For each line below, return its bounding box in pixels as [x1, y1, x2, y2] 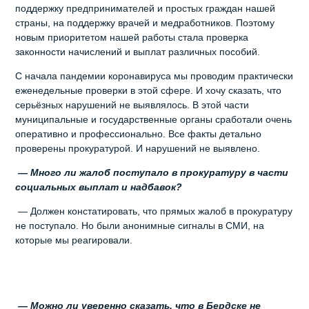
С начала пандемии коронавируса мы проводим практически [15, 70, 294, 81]
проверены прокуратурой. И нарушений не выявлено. [15, 142, 261, 154]
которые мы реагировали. [15, 234, 133, 246]
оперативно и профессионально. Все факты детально [15, 128, 262, 139]
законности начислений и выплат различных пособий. [15, 46, 261, 57]
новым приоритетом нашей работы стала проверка [15, 31, 252, 43]
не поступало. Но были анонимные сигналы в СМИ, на [15, 219, 265, 231]
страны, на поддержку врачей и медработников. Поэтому [15, 17, 275, 28]
